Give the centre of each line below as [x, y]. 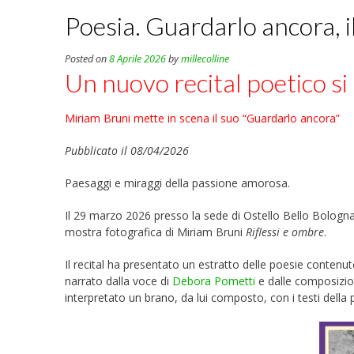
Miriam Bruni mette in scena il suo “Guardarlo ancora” [202, 118]
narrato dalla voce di [119, 281]
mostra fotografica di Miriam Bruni [155, 232]
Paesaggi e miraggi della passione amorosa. [177, 183]
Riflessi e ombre [285, 232]
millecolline [205, 59]
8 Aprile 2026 [137, 59]
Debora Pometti [214, 281]
